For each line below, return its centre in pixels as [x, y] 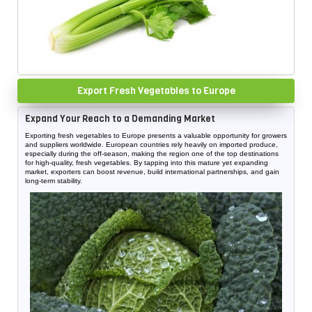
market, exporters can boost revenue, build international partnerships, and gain [152, 172]
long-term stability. [54, 181]
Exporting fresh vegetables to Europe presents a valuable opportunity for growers [156, 135]
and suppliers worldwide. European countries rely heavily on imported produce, [151, 145]
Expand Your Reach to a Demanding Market [120, 119]
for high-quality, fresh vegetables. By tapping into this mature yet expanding [147, 163]
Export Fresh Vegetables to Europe [156, 91]
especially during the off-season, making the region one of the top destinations [152, 154]
